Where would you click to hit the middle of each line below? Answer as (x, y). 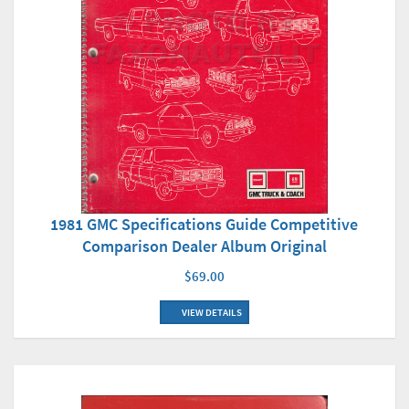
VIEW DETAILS (210, 312)
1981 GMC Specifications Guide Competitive (204, 224)
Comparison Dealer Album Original (204, 246)
